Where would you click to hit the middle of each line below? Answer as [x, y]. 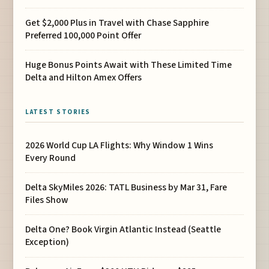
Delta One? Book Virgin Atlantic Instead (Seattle [123, 229]
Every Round [51, 158]
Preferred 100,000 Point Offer [83, 35]
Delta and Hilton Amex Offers [84, 77]
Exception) [47, 242]
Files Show [47, 200]
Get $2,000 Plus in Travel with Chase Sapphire [117, 23]
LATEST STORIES [58, 112]
